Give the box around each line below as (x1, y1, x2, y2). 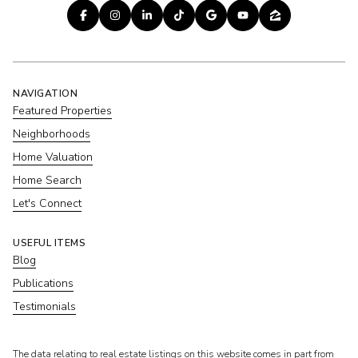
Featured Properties (13, 103, 112, 118)
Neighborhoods (13, 126, 90, 141)
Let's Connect (13, 196, 82, 211)
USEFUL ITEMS (13, 237, 86, 249)
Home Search (13, 173, 82, 188)
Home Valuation (13, 149, 93, 165)
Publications (13, 276, 74, 291)
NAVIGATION (13, 87, 78, 100)
